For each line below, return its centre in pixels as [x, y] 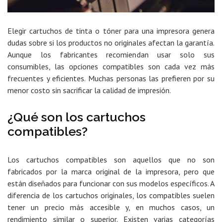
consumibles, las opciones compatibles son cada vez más [111, 67]
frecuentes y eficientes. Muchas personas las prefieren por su [111, 79]
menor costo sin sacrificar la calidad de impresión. [89, 90]
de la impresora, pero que [169, 172]
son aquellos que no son [164, 160]
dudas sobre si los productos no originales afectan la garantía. [111, 43]
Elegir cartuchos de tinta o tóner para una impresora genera [111, 31]
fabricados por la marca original [66, 172]
